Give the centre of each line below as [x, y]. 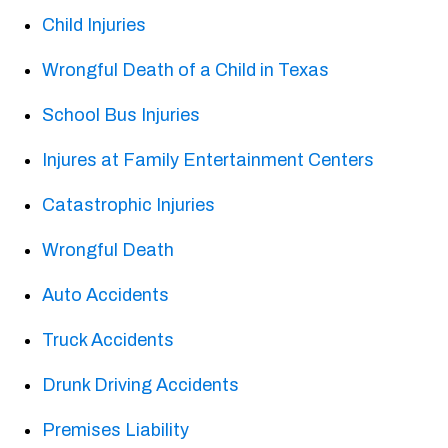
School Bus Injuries [121, 115]
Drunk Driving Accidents [141, 385]
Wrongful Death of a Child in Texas [186, 70]
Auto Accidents [106, 295]
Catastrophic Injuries [129, 205]
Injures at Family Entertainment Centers [208, 160]
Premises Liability [116, 430]
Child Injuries [94, 25]
